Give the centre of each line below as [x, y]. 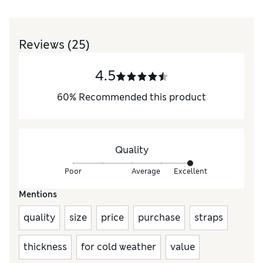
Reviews [43, 45]
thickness [45, 247]
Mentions [38, 195]
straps [209, 218]
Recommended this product [142, 97]
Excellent [190, 171]
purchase [159, 218]
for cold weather [119, 247]
